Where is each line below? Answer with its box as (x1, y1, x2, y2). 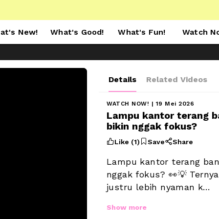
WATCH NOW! (107, 100, 149, 107)
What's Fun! (118, 27, 166, 37)
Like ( (114, 137, 134, 146)
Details (109, 75, 136, 84)
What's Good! (50, 27, 104, 37)
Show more (107, 203, 147, 211)
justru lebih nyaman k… (107, 182, 211, 192)
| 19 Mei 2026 (149, 100, 194, 107)
